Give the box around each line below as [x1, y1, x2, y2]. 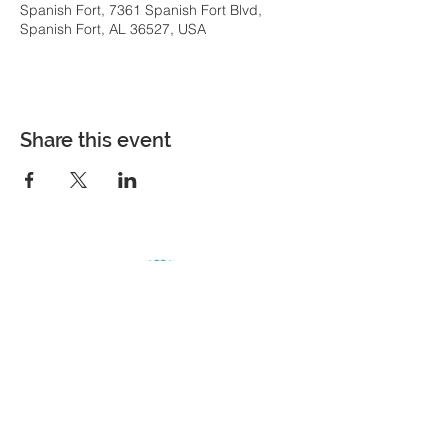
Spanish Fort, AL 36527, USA [20, 20, 206, 38]
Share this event [20, 128, 171, 152]
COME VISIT [224, 403, 313, 422]
